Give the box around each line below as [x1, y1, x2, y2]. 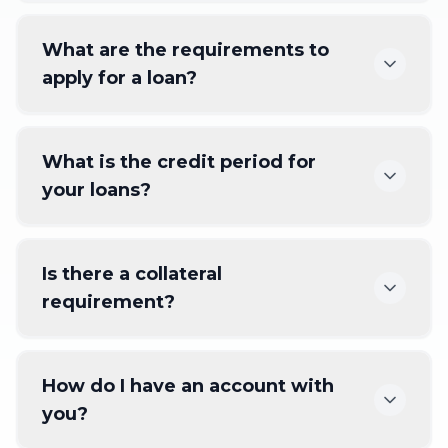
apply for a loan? [42, 67, 197, 90]
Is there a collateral [42, 263, 222, 286]
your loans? [42, 179, 151, 202]
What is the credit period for [42, 151, 316, 174]
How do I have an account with [42, 375, 334, 398]
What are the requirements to [42, 39, 329, 62]
